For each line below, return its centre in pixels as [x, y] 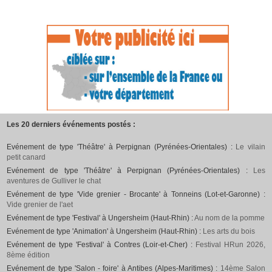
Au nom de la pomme [230, 218]
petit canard [26, 158]
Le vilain [250, 147]
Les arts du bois [229, 232]
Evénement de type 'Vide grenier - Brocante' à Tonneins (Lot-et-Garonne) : [136, 195]
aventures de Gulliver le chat [54, 181]
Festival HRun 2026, [230, 245]
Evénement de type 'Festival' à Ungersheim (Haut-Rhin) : [101, 218]
